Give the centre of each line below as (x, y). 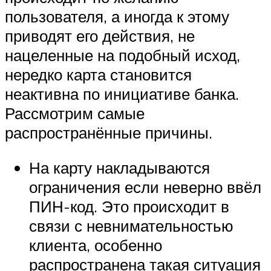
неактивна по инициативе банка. (122, 93)
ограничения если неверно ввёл (145, 187)
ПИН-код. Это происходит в (129, 206)
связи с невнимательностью (131, 225)
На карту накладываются (119, 167)
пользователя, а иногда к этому (117, 16)
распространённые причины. (109, 132)
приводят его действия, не (100, 35)
